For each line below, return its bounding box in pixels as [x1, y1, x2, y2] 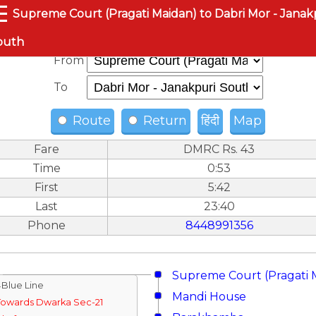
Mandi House [172, 290, 246, 303]
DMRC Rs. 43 [183, 142, 255, 156]
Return [140, 113, 187, 128]
